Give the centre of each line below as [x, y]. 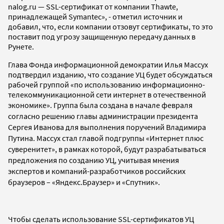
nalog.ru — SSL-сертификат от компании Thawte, [93, 6]
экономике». [31, 105]
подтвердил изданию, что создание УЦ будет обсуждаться [110, 74]
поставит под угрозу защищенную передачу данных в [102, 36]
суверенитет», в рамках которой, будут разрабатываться [107, 149]
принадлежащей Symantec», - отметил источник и [95, 16]
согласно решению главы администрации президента [103, 116]
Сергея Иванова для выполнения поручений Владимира [107, 127]
